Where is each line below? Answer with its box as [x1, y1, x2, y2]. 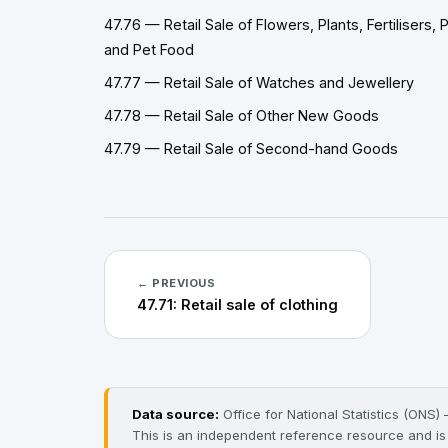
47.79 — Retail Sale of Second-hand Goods [104, 140, 398, 157]
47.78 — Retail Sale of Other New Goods [104, 107, 379, 124]
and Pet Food [104, 41, 194, 58]
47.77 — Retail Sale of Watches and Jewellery [104, 74, 414, 91]
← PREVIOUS [137, 276, 216, 290]
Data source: [132, 406, 219, 422]
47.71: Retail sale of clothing [137, 296, 338, 313]
